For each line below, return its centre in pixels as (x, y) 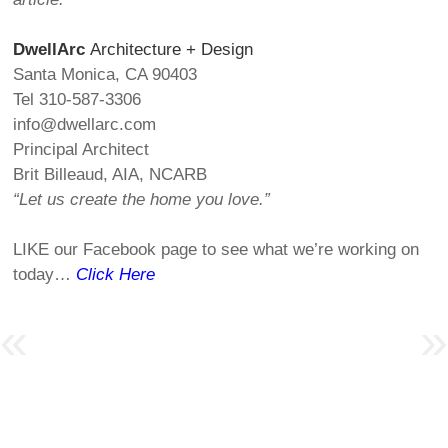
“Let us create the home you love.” (142, 200)
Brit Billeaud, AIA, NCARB (110, 175)
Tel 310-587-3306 (77, 100)
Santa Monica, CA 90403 (105, 75)
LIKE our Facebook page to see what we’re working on (216, 250)
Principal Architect (81, 150)
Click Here (116, 275)
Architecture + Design (169, 50)
